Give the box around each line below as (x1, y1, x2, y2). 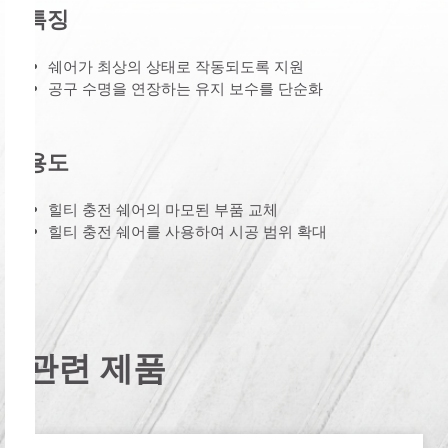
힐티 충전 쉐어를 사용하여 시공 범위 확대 (48, 221, 327, 240)
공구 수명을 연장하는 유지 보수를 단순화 (48, 78, 323, 97)
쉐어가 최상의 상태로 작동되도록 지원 (48, 56, 304, 75)
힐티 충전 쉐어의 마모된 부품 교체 (48, 199, 278, 218)
